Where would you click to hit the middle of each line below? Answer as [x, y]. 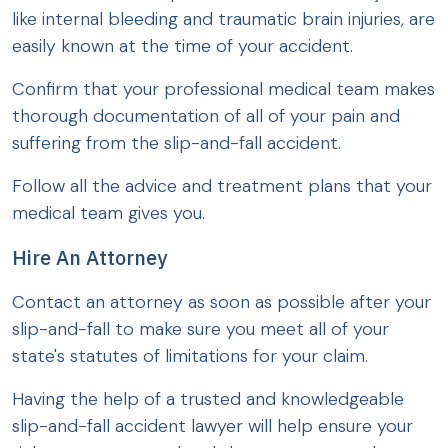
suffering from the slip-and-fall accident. [179, 142]
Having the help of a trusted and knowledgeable [208, 398]
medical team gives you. [108, 212]
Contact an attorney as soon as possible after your [221, 301]
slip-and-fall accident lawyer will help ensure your [212, 425]
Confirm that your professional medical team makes [223, 88]
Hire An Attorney [89, 257]
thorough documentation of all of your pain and [206, 115]
